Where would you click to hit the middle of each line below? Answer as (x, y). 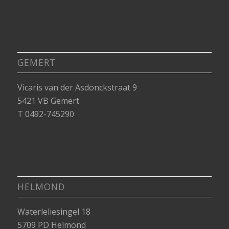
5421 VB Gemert (48, 100)
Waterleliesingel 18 (54, 211)
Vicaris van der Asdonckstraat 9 (77, 87)
